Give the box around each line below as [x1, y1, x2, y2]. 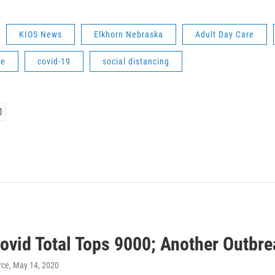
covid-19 [37, 56, 71, 66]
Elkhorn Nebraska [94, 29, 163, 39]
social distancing [103, 56, 169, 66]
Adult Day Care [195, 29, 254, 39]
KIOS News [19, 29, 62, 39]
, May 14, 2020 [9, 260, 59, 270]
